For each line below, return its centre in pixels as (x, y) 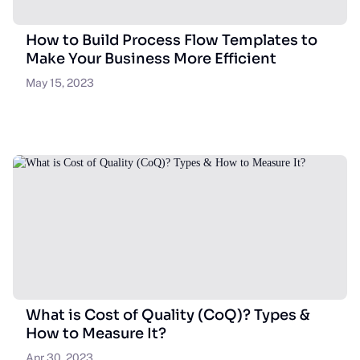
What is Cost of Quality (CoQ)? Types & (168, 315)
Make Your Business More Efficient (151, 59)
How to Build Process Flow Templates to (172, 40)
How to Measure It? (96, 333)
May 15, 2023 (60, 83)
